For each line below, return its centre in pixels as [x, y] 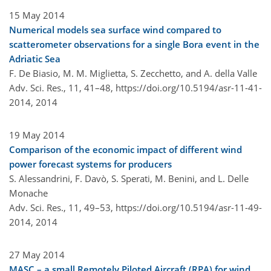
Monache [28, 193]
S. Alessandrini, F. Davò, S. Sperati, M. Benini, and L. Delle [129, 178]
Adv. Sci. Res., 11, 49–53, [62, 207]
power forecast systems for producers [90, 164]
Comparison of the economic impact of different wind [126, 149]
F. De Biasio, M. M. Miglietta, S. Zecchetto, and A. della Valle [133, 73]
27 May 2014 [37, 254]
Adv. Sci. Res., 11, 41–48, [62, 87]
